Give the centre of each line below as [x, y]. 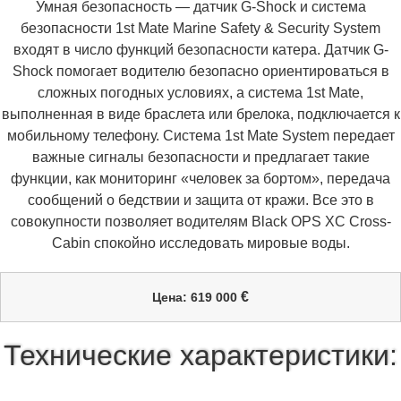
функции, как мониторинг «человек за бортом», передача [200, 179]
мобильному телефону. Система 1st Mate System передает [200, 136]
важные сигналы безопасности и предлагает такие [200, 158]
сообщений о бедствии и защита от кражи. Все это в [200, 200]
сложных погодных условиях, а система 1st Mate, [200, 93]
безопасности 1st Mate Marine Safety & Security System [200, 29]
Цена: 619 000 [196, 298]
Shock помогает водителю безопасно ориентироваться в [200, 72]
